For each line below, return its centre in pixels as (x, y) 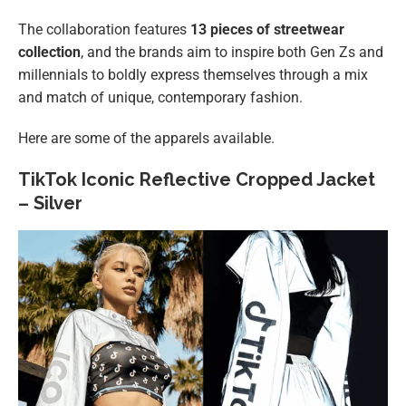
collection (49, 53)
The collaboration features (104, 30)
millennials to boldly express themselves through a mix (193, 75)
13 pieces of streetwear (267, 30)
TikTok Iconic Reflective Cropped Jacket (197, 180)
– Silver (50, 203)
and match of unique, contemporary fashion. (160, 98)
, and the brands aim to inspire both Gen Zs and (232, 53)
